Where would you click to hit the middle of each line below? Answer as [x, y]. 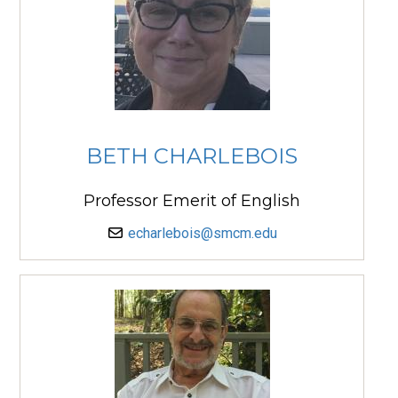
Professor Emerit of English [192, 201]
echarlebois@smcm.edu [203, 234]
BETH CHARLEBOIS [192, 155]
